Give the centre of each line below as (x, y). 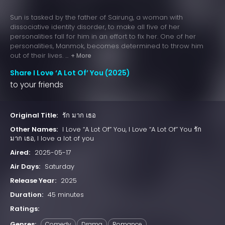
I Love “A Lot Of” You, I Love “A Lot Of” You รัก (132, 130)
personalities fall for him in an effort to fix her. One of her (103, 37)
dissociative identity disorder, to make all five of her (95, 27)
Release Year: (33, 181)
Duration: (27, 195)
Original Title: (34, 116)
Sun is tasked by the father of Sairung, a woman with (96, 18)
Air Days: (25, 167)
